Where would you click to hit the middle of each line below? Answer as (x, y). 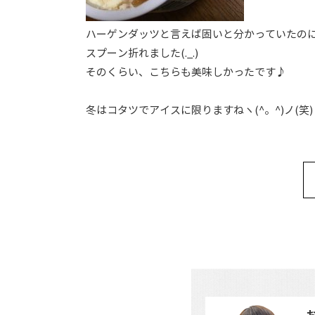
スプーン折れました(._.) (142, 53)
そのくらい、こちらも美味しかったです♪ (186, 72)
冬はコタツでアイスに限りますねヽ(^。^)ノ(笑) (199, 110)
